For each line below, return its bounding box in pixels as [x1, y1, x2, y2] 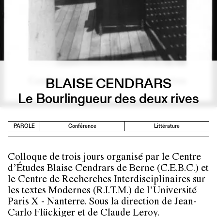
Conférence [68, 122, 96, 130]
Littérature [154, 122, 180, 130]
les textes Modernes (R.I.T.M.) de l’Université [8, 186, 197, 197]
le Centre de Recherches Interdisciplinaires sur [8, 175, 205, 186]
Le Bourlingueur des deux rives [18, 89, 199, 108]
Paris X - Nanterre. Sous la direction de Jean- [8, 197, 197, 208]
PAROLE [13, 122, 35, 130]
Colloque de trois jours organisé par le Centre [8, 153, 201, 163]
